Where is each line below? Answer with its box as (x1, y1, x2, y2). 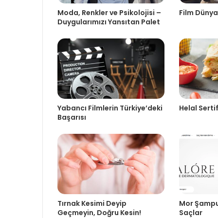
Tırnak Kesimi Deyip (57, 198, 127, 208)
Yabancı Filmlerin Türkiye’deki (57, 103, 163, 113)
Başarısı (57, 112, 86, 122)
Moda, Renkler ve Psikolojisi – (57, 7, 161, 18)
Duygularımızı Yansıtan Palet (57, 17, 160, 27)
